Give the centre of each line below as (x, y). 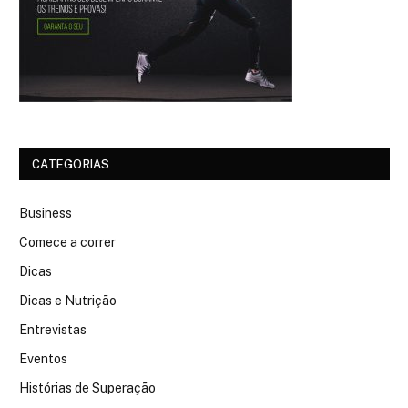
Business (46, 213)
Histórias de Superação (87, 388)
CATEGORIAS (71, 164)
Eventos (43, 358)
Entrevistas (53, 329)
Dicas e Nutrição (68, 300)
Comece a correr (67, 242)
